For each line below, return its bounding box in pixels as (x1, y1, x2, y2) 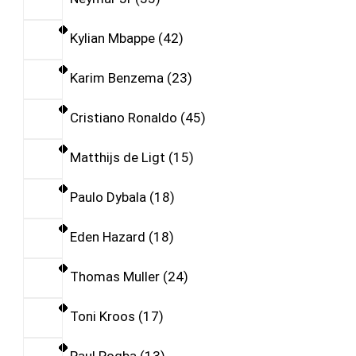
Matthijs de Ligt (69, 149, 165, 166)
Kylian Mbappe (69, 30, 155, 47)
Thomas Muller (69, 269, 160, 285)
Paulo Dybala (69, 189, 146, 206)
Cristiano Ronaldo (69, 110, 177, 126)
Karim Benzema (69, 70, 164, 87)
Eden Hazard (69, 229, 145, 246)
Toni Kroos (69, 308, 135, 325)
